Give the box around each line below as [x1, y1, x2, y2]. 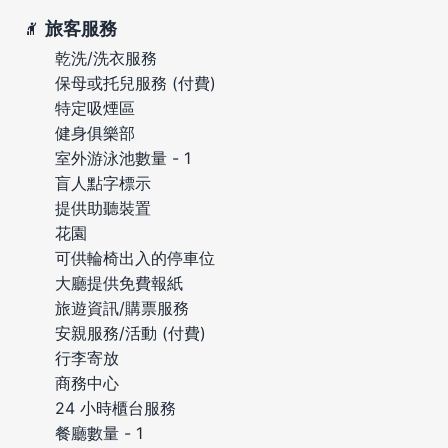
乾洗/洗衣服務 [55, 47, 157, 68]
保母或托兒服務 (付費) [55, 72, 216, 93]
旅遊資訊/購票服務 [55, 297, 189, 318]
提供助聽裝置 [55, 197, 151, 218]
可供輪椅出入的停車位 [55, 247, 215, 268]
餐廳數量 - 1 [55, 422, 143, 443]
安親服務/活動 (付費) [55, 322, 206, 343]
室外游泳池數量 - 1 [55, 147, 191, 168]
